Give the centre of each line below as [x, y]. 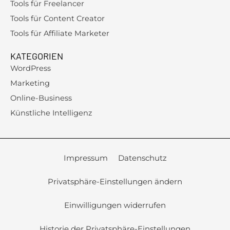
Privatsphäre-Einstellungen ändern [115, 181]
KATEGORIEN [37, 56]
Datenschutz [142, 158]
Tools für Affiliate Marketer [60, 33]
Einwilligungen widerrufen [115, 205]
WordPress [31, 68]
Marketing [30, 83]
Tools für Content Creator [57, 18]
